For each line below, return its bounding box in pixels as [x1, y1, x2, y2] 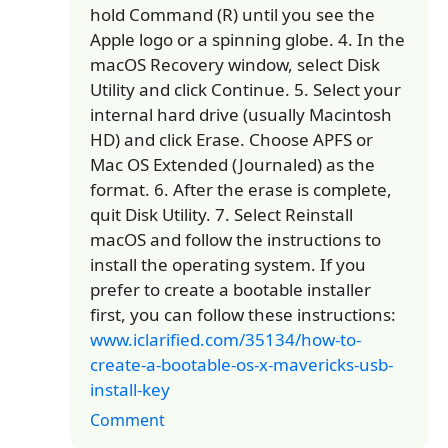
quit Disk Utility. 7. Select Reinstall [90, 203, 353, 226]
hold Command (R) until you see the [90, 3, 375, 26]
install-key [90, 378, 170, 401]
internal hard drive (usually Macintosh [90, 103, 392, 126]
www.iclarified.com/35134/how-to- [90, 328, 361, 351]
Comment [90, 409, 165, 431]
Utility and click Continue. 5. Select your [90, 78, 401, 101]
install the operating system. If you [90, 253, 366, 276]
